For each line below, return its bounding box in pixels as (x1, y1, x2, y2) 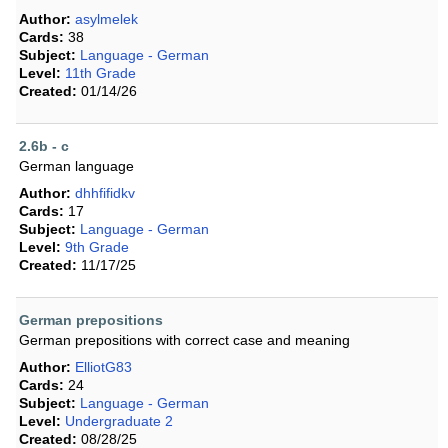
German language (19, 158, 134, 175)
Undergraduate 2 (65, 413, 173, 430)
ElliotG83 (75, 359, 132, 376)
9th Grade (65, 239, 129, 256)
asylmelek (75, 11, 138, 28)
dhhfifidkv (75, 185, 135, 202)
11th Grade (65, 65, 136, 82)
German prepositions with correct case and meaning (19, 332, 350, 349)
